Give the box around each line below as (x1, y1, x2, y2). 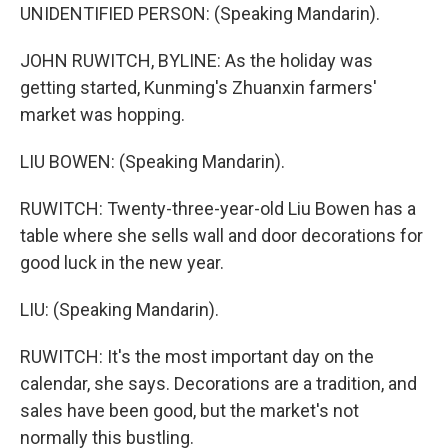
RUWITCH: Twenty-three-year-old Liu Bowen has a (20, 198, 416, 219)
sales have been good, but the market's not (20, 400, 359, 421)
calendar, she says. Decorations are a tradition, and (20, 373, 417, 394)
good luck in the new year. (20, 252, 224, 273)
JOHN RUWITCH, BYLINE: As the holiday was (20, 50, 373, 71)
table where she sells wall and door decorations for (20, 225, 423, 246)
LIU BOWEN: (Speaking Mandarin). (20, 151, 285, 172)
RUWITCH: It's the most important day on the (20, 346, 374, 367)
